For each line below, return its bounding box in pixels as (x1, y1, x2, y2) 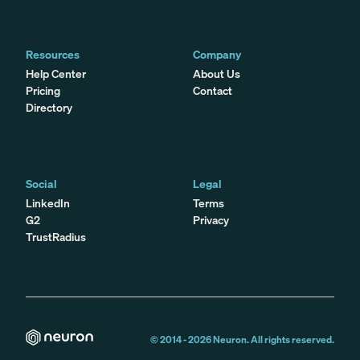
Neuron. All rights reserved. (211, 333, 334, 346)
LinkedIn (26, 194, 70, 211)
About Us (193, 65, 240, 81)
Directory (26, 99, 72, 115)
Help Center (26, 65, 86, 81)
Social (26, 175, 57, 191)
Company (193, 46, 241, 62)
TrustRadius (26, 228, 86, 244)
